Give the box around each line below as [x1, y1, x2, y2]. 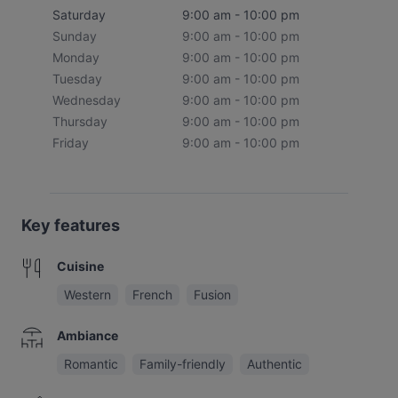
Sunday [52, 28, 97, 44]
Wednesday [52, 92, 121, 107]
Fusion [194, 287, 231, 302]
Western [64, 287, 111, 302]
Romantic [64, 356, 118, 371]
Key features [21, 216, 120, 235]
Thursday [52, 114, 107, 129]
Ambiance [57, 328, 118, 343]
